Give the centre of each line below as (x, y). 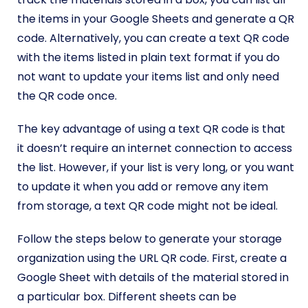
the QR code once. (68, 96)
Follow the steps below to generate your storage (150, 239)
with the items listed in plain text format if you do (148, 58)
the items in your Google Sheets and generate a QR (156, 19)
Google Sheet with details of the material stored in (153, 278)
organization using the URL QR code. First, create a (152, 258)
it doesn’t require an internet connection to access (155, 148)
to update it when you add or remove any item (143, 187)
